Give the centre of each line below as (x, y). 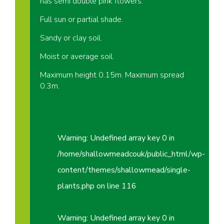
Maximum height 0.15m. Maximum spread (112, 75)
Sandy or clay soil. (71, 38)
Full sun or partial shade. (81, 20)
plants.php (76, 186)
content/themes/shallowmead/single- (124, 170)
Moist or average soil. (77, 57)
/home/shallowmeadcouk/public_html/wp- (131, 154)
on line (108, 186)
